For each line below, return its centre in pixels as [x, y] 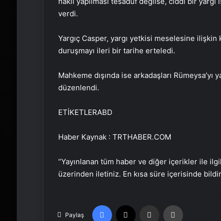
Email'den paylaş [168, 204]
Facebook [126, 204]
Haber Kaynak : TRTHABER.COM [114, 137]
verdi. [68, 13]
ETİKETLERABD [85, 112]
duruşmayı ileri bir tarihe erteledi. [116, 50]
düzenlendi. [78, 87]
